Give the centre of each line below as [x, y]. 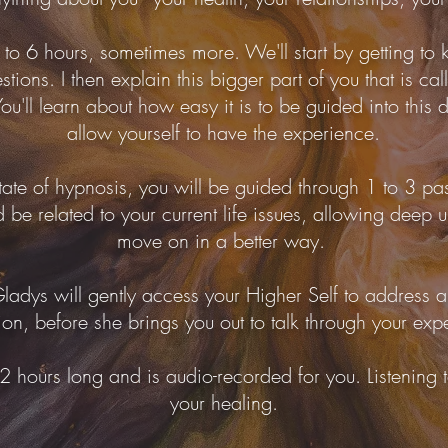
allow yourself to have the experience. [223, 132]
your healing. [223, 402]
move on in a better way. [223, 240]
